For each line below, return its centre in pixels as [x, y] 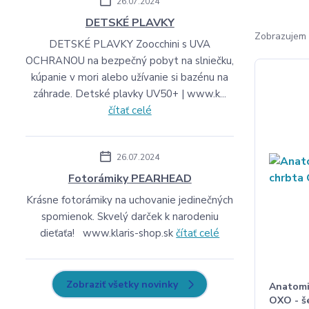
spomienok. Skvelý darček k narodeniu [130, 217]
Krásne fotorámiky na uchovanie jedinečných [130, 200]
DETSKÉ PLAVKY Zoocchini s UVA [130, 44]
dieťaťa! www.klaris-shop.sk [108, 233]
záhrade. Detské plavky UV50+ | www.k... [130, 94]
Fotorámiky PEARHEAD [130, 179]
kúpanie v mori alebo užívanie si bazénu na [130, 77]
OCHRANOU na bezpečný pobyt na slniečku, [130, 61]
